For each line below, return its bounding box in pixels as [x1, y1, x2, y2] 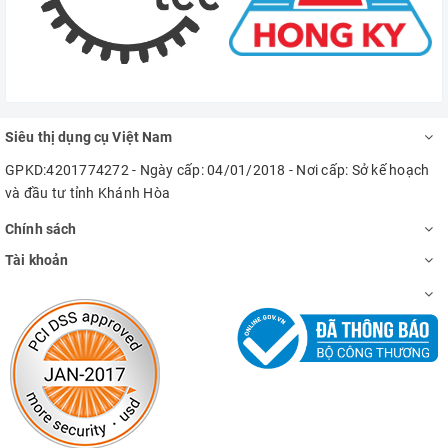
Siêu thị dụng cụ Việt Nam [5, 128, 173, 145]
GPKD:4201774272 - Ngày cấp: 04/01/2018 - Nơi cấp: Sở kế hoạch [5, 161, 430, 178]
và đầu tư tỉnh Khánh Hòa [5, 184, 170, 201]
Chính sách [5, 220, 77, 237]
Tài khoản [5, 251, 69, 268]
